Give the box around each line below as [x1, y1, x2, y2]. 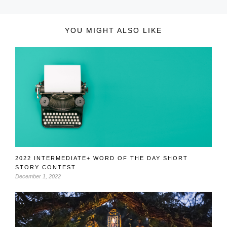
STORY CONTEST [15, 164, 76, 170]
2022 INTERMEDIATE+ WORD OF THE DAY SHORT [15, 155, 188, 161]
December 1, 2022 [15, 173, 61, 179]
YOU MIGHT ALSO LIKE [65, 26, 162, 34]
